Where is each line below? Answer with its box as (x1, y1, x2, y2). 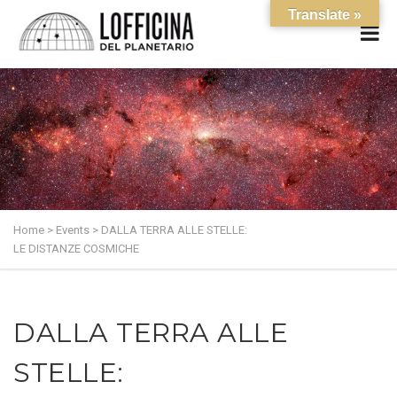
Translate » (288, 7, 362, 22)
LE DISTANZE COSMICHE (13, 242, 139, 255)
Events (56, 223, 90, 237)
